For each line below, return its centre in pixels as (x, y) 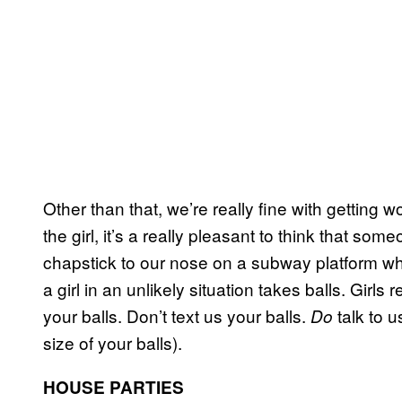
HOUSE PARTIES (114, 387)
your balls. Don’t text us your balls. (177, 315)
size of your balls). (113, 342)
